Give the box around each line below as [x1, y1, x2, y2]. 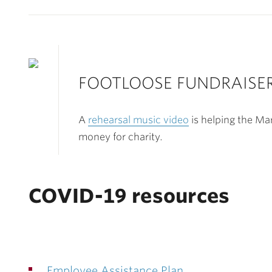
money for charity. [78, 131, 163, 143]
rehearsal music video [88, 114, 189, 126]
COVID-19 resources [29, 184, 230, 208]
